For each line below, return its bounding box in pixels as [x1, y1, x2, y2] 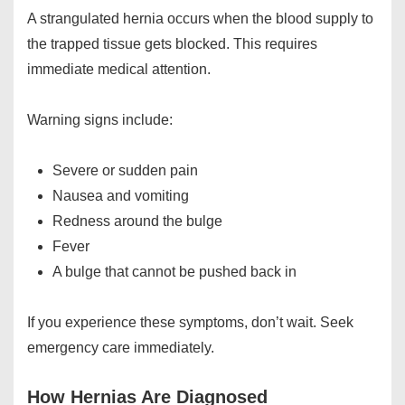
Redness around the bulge [52, 213, 222, 230]
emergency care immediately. [27, 340, 214, 356]
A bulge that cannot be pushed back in [52, 264, 297, 280]
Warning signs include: [27, 112, 173, 128]
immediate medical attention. [27, 61, 211, 78]
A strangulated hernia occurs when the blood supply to [27, 11, 373, 27]
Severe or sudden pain [52, 163, 198, 179]
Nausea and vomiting [52, 188, 189, 204]
